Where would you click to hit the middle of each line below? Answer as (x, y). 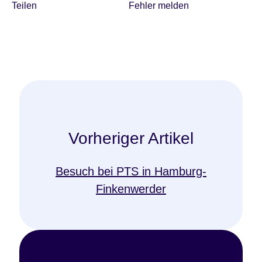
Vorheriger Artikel (131, 138)
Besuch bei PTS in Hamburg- (131, 171)
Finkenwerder (131, 189)
